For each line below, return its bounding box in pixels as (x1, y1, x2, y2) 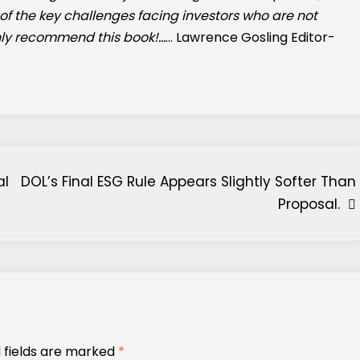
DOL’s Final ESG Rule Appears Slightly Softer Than (20, 172, 356, 192)
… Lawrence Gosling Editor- (166, 28, 335, 47)
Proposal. (277, 194, 340, 215)
